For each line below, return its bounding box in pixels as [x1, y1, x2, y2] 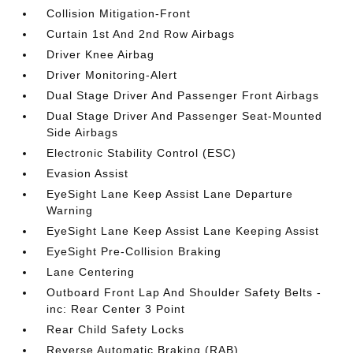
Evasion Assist [46, 166, 129, 180]
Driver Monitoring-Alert [46, 68, 178, 81]
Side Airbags [46, 125, 119, 139]
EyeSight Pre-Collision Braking [46, 244, 222, 258]
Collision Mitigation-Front [46, 6, 191, 20]
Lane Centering [46, 265, 136, 278]
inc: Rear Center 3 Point [46, 302, 186, 315]
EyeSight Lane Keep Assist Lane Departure [46, 187, 294, 200]
